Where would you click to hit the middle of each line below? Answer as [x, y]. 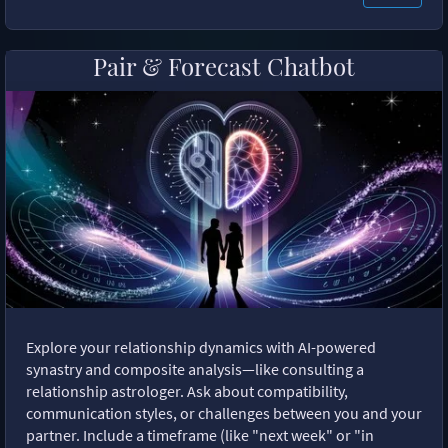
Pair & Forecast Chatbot [224, 66]
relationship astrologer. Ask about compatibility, [187, 390]
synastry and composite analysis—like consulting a [195, 368]
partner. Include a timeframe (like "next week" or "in [200, 434]
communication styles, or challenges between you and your [224, 412]
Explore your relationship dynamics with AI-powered [201, 346]
